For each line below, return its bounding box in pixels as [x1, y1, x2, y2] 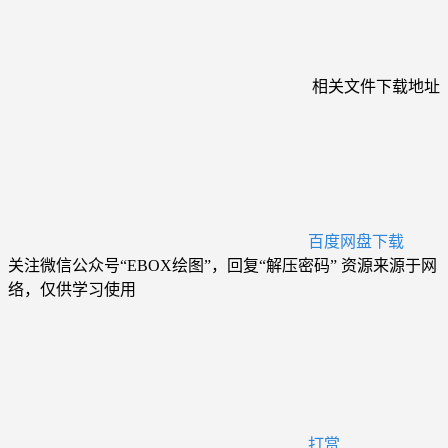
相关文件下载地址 [312, 78, 440, 96]
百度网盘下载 [308, 233, 404, 251]
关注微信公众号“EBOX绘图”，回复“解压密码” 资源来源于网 [8, 257, 437, 275]
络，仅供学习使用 [8, 281, 136, 299]
